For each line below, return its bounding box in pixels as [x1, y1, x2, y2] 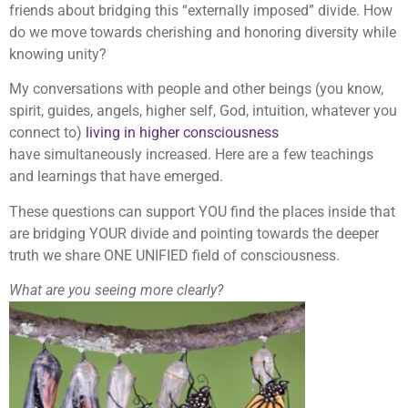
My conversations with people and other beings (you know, [9, 80, 383, 98]
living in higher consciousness [86, 124, 279, 142]
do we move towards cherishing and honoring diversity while [9, 23, 396, 41]
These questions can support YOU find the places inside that [9, 202, 395, 220]
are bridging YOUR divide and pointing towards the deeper [9, 224, 379, 242]
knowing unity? [9, 45, 107, 63]
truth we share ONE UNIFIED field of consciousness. [9, 246, 340, 264]
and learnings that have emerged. [9, 168, 223, 186]
